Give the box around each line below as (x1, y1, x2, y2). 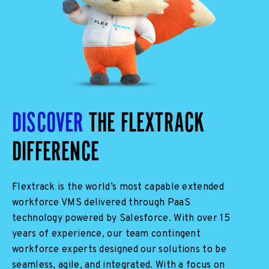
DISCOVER (12, 107, 84, 136)
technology (12, 212, 65, 225)
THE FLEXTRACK (83, 107, 205, 136)
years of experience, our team (12, 228, 152, 240)
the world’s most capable (67, 181, 180, 193)
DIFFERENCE (12, 136, 99, 165)
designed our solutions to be (97, 243, 226, 256)
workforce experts (12, 243, 97, 256)
